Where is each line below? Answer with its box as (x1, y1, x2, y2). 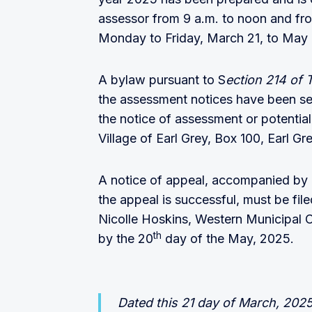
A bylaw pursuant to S (98, 72, 226, 88)
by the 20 (98, 231, 153, 247)
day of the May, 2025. (162, 231, 301, 247)
